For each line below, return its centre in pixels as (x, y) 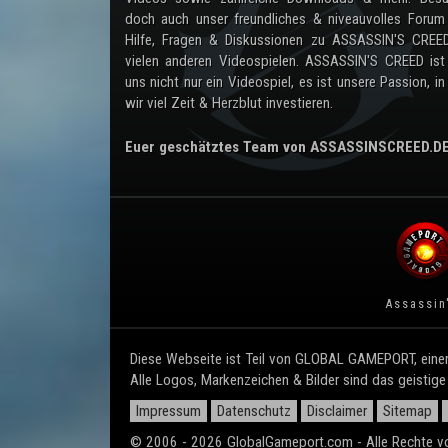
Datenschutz (253, 410)
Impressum (168, 410)
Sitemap (407, 410)
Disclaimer (336, 410)
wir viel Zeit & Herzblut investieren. (228, 102)
